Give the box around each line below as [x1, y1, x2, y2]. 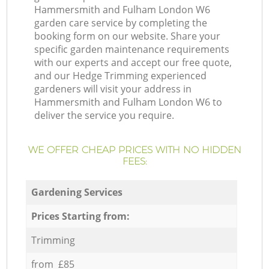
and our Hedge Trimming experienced [34, 69, 207, 83]
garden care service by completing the [34, 16, 208, 30]
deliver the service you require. [34, 109, 175, 122]
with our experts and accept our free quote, [34, 56, 232, 70]
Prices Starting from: [31, 209, 130, 223]
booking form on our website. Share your [34, 29, 221, 43]
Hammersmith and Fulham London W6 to [34, 95, 223, 109]
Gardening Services [31, 185, 122, 199]
